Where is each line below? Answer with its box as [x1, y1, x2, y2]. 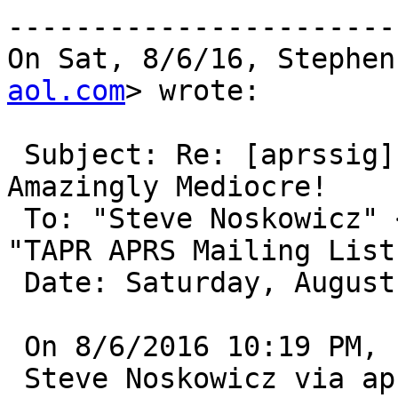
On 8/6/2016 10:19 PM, [7, 330, 24, 363]
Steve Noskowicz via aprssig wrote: [7, 362, 24, 395]
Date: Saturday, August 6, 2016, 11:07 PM [7, 267, 24, 299]
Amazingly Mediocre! [7, 171, 328, 203]
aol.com [7, 75, 125, 107]
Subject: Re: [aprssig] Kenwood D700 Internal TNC [7, 139, 24, 171]
